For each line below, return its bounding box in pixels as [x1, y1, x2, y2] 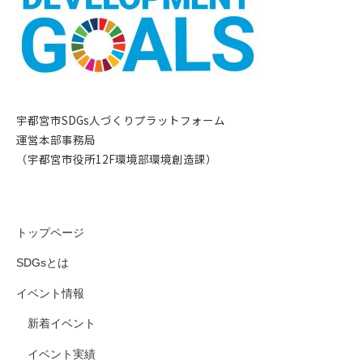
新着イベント [27, 318, 96, 331]
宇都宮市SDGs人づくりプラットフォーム [16, 112, 225, 129]
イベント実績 [27, 348, 96, 361]
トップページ [16, 226, 84, 239]
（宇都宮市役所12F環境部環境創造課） [16, 151, 217, 168]
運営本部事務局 [16, 131, 96, 148]
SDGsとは [16, 257, 69, 270]
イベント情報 [16, 287, 84, 300]
